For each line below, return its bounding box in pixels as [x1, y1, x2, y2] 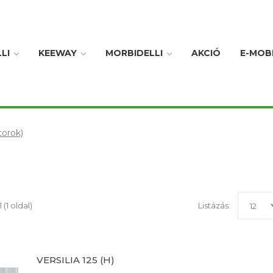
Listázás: [198, 200, 230, 210]
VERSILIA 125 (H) [36, 254, 115, 266]
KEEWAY [38, 48, 77, 58]
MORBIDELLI [105, 48, 163, 58]
